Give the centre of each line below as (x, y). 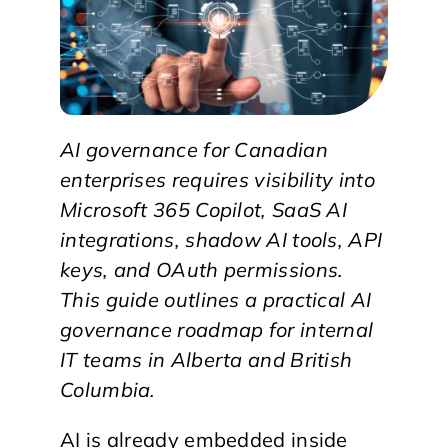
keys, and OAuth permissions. (202, 269)
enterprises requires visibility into (217, 179)
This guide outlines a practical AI (216, 299)
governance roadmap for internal (217, 329)
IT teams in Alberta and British (206, 359)
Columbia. (108, 389)
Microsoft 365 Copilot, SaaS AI (203, 209)
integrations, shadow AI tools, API (221, 239)
